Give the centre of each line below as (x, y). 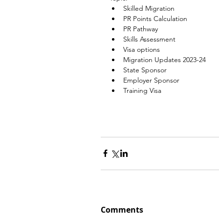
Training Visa (142, 90)
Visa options (142, 49)
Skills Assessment (149, 39)
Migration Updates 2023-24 (164, 59)
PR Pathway (141, 29)
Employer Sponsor (151, 80)
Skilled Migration (149, 8)
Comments (122, 209)
